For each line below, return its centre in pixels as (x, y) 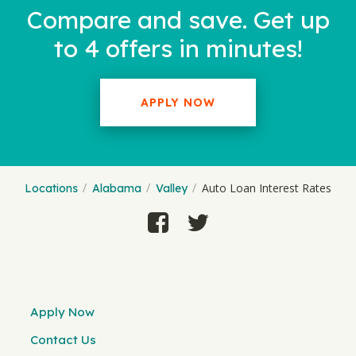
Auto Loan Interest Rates (267, 188)
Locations (51, 188)
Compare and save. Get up (178, 20)
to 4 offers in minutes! (178, 48)
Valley (172, 188)
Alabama (117, 188)
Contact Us (63, 339)
